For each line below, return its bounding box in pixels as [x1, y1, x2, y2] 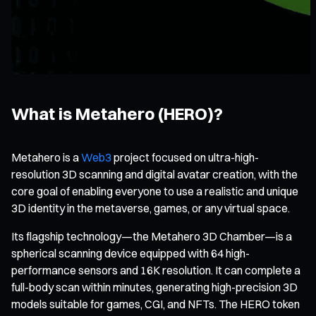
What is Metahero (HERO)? [11, 102, 223, 124]
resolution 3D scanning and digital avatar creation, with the [11, 166, 298, 181]
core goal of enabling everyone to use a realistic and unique [11, 183, 298, 198]
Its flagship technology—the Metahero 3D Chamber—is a [11, 229, 292, 243]
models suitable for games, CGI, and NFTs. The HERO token [11, 296, 300, 311]
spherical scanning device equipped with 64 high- [11, 245, 250, 260]
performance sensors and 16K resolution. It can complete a [11, 262, 300, 277]
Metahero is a [11, 150, 81, 164]
